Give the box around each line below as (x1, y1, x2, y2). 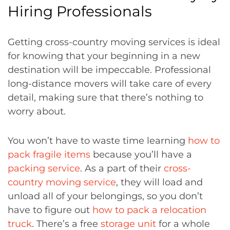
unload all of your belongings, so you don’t (8, 190, 203, 202)
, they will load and (116, 176, 203, 188)
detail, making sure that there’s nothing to (8, 91, 203, 103)
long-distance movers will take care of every (8, 78, 212, 89)
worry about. (8, 105, 66, 117)
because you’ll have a (90, 148, 192, 160)
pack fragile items (8, 148, 90, 160)
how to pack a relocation (92, 204, 206, 216)
